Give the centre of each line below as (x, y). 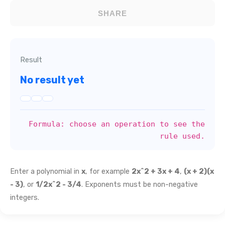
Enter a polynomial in (46, 171)
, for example (108, 171)
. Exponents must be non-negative (140, 184)
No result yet (52, 80)
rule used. (182, 136)
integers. (25, 197)
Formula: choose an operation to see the (117, 124)
